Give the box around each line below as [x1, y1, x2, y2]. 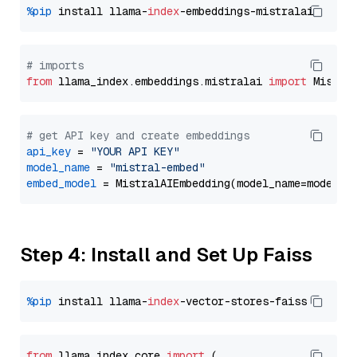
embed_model [26, 176, 96, 190]
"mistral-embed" [109, 160, 205, 175]
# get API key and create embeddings [26, 128, 249, 143]
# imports [26, 58, 84, 73]
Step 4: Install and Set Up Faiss [20, 242, 312, 267]
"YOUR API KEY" [90, 144, 179, 159]
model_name [26, 160, 90, 175]
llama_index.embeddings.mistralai [52, 74, 269, 88]
